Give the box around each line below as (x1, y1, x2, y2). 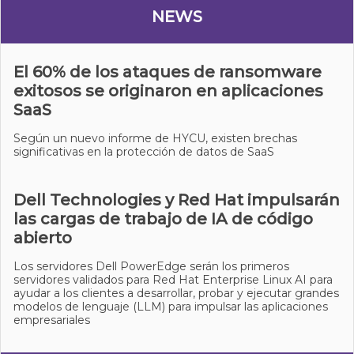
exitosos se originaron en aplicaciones (13, 81, 323, 100)
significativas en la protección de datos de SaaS (13, 145, 274, 159)
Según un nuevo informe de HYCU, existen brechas (13, 131, 297, 145)
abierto (13, 228, 72, 247)
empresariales (13, 313, 90, 327)
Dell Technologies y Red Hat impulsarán (13, 190, 340, 209)
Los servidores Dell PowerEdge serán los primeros (13, 259, 289, 273)
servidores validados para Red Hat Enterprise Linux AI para (13, 273, 333, 287)
